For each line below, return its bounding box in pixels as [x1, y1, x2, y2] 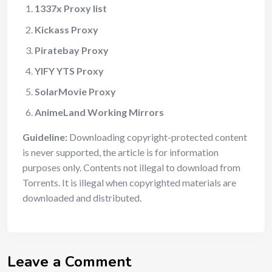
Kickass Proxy [35, 23, 98, 35]
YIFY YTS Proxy [35, 64, 104, 76]
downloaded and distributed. [22, 191, 141, 203]
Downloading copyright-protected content [67, 131, 247, 143]
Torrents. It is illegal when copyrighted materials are [22, 176, 236, 188]
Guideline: [22, 131, 67, 143]
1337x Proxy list [35, 2, 107, 14]
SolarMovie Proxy [35, 85, 116, 97]
